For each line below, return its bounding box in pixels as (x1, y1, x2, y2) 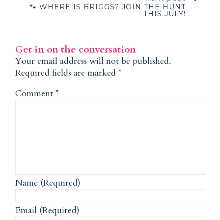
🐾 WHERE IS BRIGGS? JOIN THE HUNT (29, 2, 186, 11)
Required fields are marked (15, 66, 119, 79)
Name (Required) (15, 176, 81, 189)
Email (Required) (15, 204, 80, 217)
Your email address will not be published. (15, 55, 171, 67)
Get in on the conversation (15, 42, 137, 56)
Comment (15, 87, 56, 100)
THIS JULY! (143, 9, 186, 18)
